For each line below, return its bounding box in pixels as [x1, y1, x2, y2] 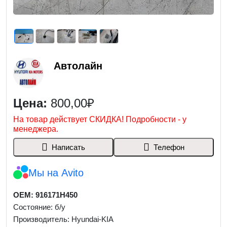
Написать [51, 142, 85, 152]
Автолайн [53, 60, 102, 71]
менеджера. [13, 125, 58, 133]
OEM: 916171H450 [13, 191, 78, 199]
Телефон [153, 142, 184, 152]
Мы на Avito [28, 167, 84, 178]
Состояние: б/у [13, 203, 65, 211]
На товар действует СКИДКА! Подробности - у [13, 115, 186, 124]
